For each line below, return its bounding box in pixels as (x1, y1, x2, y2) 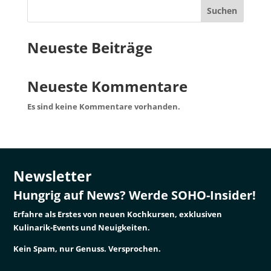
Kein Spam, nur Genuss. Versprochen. (13, 243, 162, 255)
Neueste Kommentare (27, 76, 188, 96)
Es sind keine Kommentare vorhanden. (27, 101, 180, 112)
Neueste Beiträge (27, 38, 152, 57)
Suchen (207, 4, 238, 16)
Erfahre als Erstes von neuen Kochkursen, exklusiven (13, 209, 223, 220)
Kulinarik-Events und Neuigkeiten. (13, 222, 151, 233)
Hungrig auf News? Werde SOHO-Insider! (13, 187, 256, 204)
